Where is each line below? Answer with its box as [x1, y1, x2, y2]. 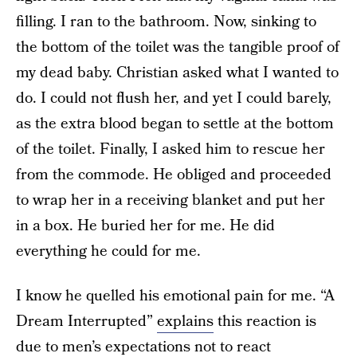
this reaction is [214, 311, 316, 332]
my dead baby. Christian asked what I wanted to [16, 62, 339, 84]
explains [157, 311, 214, 332]
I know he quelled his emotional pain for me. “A [16, 285, 335, 307]
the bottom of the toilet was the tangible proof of [16, 37, 339, 58]
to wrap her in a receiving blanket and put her [16, 190, 325, 211]
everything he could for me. [16, 241, 201, 262]
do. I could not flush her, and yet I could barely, [16, 88, 331, 109]
